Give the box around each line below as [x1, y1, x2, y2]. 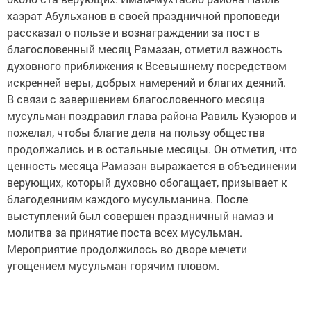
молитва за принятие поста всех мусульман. [7, 225, 242, 239]
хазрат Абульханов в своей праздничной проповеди [7, 8, 280, 23]
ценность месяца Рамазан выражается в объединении [7, 158, 296, 173]
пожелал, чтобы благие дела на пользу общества [7, 125, 265, 140]
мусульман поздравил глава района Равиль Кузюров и [7, 108, 296, 123]
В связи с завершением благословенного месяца [7, 92, 265, 106]
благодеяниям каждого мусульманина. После [7, 192, 248, 206]
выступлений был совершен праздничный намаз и [7, 208, 274, 223]
